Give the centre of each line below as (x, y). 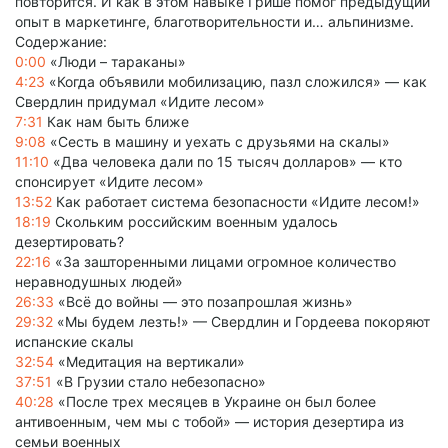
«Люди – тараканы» (116, 61)
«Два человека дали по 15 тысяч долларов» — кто (225, 161)
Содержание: (61, 41)
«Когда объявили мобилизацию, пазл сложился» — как (236, 81)
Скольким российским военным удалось (194, 221)
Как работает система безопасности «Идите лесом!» (238, 201)
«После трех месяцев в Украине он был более (215, 401)
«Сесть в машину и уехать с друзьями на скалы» (218, 141)
